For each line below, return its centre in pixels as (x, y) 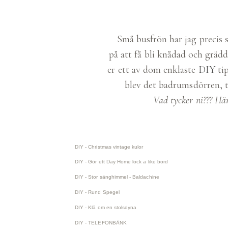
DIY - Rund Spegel (97, 192)
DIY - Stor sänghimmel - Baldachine (117, 177)
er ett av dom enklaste (153, 70)
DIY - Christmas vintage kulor (109, 147)
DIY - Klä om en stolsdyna (106, 207)
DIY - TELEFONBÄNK (101, 223)
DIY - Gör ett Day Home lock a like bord (121, 162)
